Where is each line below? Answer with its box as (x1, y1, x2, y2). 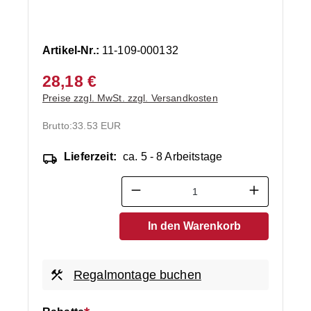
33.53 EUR (72, 119, 121, 131)
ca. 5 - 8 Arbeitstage (122, 150, 223, 162)
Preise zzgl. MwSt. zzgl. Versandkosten (42, 92, 218, 103)
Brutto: (42, 119, 73, 131)
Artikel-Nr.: (42, 44, 102, 56)
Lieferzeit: (64, 150, 117, 162)
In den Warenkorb (147, 219, 241, 232)
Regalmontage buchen (74, 267, 201, 282)
